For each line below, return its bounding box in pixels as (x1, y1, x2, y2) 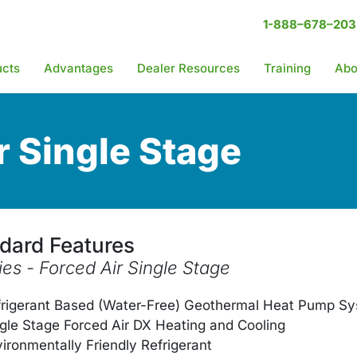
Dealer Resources (137, 60, 241, 76)
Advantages (44, 60, 114, 76)
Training (264, 60, 312, 76)
